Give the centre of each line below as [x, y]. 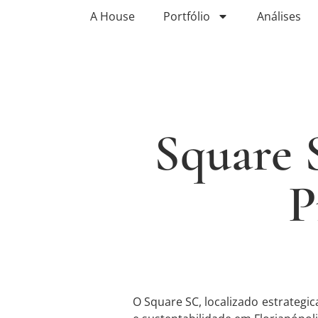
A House [112, 16]
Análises [279, 16]
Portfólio [186, 16]
